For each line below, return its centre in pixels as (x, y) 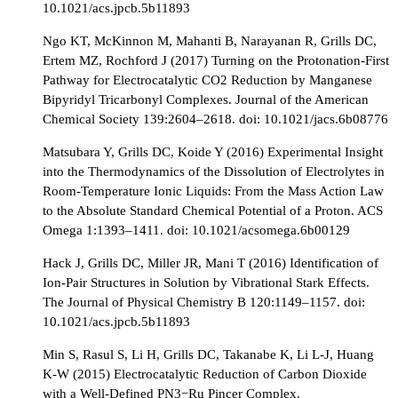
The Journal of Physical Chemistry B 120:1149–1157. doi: (204, 302)
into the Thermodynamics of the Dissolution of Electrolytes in (214, 171)
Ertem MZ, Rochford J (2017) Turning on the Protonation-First (216, 60)
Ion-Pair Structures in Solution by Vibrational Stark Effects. (206, 283)
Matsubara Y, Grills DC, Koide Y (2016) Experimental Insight (213, 151)
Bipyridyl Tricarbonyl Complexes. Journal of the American (206, 99)
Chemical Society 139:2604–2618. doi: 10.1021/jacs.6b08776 (215, 118)
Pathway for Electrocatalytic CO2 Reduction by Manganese (207, 79)
